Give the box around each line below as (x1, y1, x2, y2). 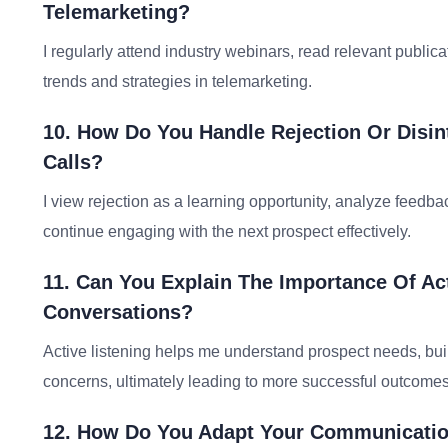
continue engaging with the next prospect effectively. (43, 223, 411, 240)
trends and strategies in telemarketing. (43, 73, 312, 90)
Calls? (43, 151, 103, 173)
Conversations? (43, 301, 193, 323)
